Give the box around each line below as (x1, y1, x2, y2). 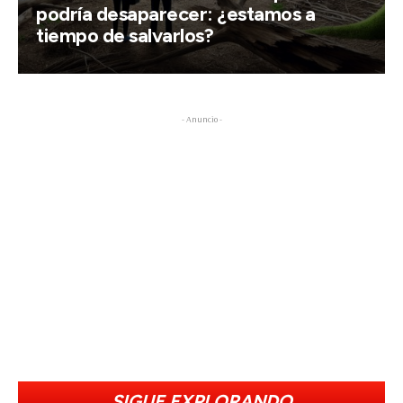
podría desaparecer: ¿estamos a (36, 2, 315, 26)
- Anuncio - (181, 113, 222, 125)
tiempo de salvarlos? (36, 23, 213, 48)
